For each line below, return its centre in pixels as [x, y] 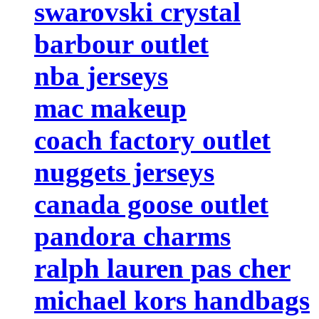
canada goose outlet [151, 204]
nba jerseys [101, 75]
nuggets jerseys [124, 172]
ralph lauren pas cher [162, 268]
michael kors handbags [172, 300]
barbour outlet [121, 43]
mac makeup [110, 108]
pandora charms [132, 236]
